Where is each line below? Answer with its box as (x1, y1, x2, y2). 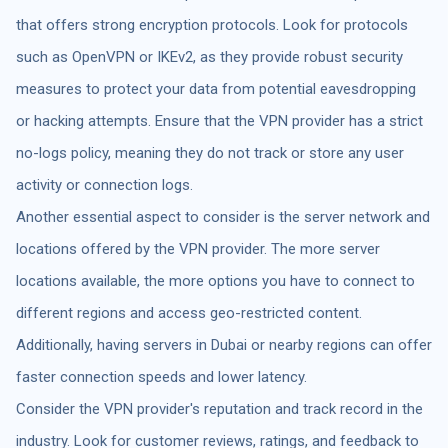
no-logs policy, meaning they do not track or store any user (16, 143, 404, 162)
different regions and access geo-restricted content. (16, 303, 362, 322)
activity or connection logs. (16, 175, 193, 194)
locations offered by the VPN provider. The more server (16, 239, 380, 258)
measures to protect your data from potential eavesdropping (16, 79, 416, 98)
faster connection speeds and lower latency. (16, 367, 307, 386)
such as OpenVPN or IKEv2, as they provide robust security (16, 47, 403, 66)
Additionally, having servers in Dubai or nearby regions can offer (16, 335, 432, 354)
